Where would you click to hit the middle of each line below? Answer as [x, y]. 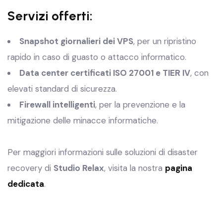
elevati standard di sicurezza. [62, 89]
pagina [179, 168]
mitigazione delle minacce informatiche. [83, 120]
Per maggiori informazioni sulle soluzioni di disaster [103, 152]
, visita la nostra [135, 168]
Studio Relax [79, 168]
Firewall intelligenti [57, 105]
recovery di [30, 168]
